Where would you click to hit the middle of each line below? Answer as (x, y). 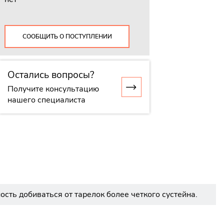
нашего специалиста (47, 100)
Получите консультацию (53, 89)
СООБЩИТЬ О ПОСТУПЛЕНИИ (67, 36)
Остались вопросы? (51, 75)
